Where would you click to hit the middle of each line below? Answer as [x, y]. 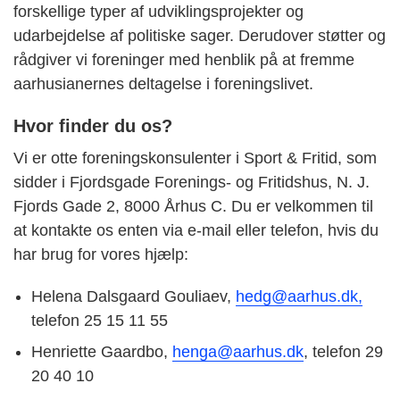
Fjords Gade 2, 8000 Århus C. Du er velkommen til [193, 207]
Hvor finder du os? [93, 126]
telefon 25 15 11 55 [104, 321]
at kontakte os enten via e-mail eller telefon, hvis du [196, 231]
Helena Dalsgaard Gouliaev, [133, 297]
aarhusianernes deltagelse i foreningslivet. [166, 84]
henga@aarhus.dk [238, 352]
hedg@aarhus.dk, [299, 297]
